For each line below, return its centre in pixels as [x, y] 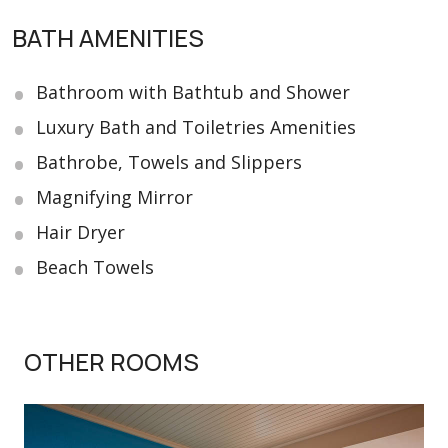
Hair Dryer [80, 232]
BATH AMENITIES [108, 38]
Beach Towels [95, 267]
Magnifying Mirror [114, 197]
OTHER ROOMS [111, 362]
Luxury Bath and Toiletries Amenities [196, 127]
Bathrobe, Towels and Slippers [169, 162]
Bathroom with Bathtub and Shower [193, 92]
